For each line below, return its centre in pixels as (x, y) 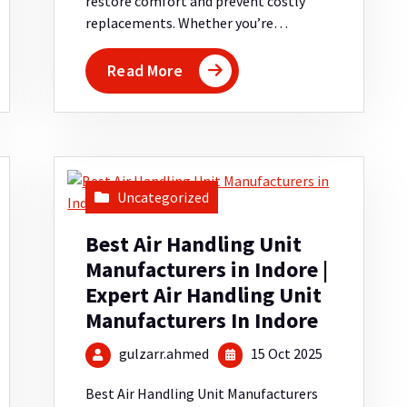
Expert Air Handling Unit (204, 295)
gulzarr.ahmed (164, 354)
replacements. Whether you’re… (187, 23)
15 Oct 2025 (285, 354)
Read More (145, 71)
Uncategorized (164, 198)
